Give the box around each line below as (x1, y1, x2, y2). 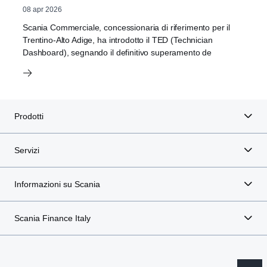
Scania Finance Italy (14, 213, 91, 223)
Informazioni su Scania (14, 179, 100, 189)
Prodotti (14, 111, 44, 121)
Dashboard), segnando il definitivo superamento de (23, 47, 212, 57)
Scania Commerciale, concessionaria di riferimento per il (23, 22, 231, 32)
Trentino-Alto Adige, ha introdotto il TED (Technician (23, 35, 213, 45)
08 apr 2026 (23, 5, 62, 14)
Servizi (14, 145, 39, 155)
